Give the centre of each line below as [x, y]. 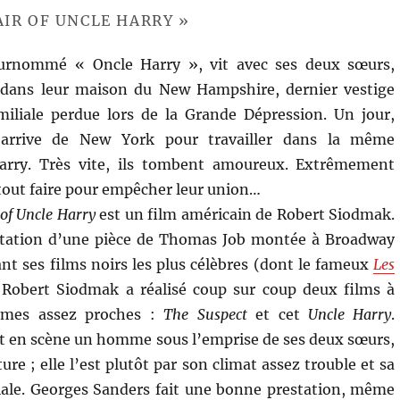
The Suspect [205, 314]
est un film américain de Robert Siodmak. [245, 214]
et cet [277, 314]
